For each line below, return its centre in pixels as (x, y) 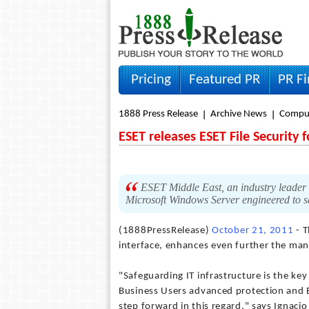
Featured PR (225, 80)
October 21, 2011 (253, 231)
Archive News (239, 114)
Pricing (151, 80)
